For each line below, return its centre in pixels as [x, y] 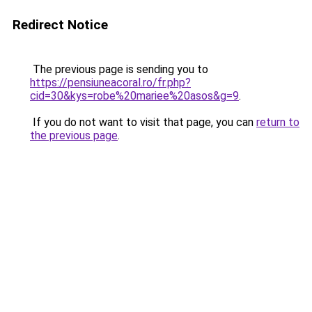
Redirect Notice [60, 25]
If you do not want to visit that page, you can [143, 122]
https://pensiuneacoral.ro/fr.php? [110, 83]
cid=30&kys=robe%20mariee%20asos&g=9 [134, 96]
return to [278, 122]
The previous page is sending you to [119, 69]
